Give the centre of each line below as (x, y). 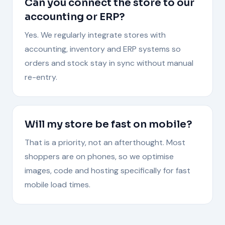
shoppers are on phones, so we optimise (99, 156)
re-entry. (41, 77)
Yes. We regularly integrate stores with (95, 35)
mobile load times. (58, 184)
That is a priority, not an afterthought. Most (105, 142)
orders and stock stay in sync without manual (109, 63)
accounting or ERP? (75, 17)
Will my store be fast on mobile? (108, 124)
